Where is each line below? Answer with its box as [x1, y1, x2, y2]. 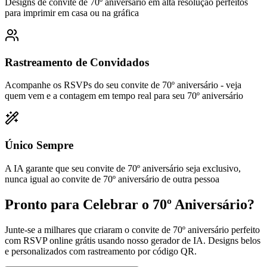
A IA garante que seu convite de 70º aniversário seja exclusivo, [5, 163, 241, 173]
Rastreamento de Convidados [5, 55, 149, 69]
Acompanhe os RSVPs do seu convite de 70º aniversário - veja [5, 80, 241, 91]
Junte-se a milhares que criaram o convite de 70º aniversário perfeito [5, 224, 260, 235]
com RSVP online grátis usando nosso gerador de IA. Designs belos [5, 235, 260, 246]
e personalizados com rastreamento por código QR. [5, 246, 197, 256]
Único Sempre [5, 139, 73, 152]
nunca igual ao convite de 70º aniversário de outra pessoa [5, 173, 219, 184]
